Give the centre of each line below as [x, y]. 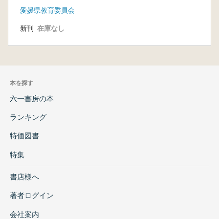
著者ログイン [32, 196]
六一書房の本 [32, 98]
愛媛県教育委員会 [47, 10]
